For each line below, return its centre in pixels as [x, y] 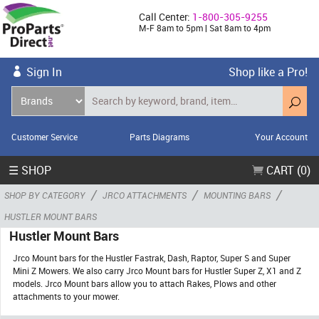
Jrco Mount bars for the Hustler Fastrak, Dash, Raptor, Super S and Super [152, 257]
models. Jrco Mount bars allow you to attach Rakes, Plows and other [145, 283]
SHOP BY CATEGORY [45, 195]
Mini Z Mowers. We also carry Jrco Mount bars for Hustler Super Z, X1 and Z [157, 270]
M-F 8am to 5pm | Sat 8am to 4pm [205, 28]
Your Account [281, 136]
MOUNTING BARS [237, 195]
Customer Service [45, 136]
